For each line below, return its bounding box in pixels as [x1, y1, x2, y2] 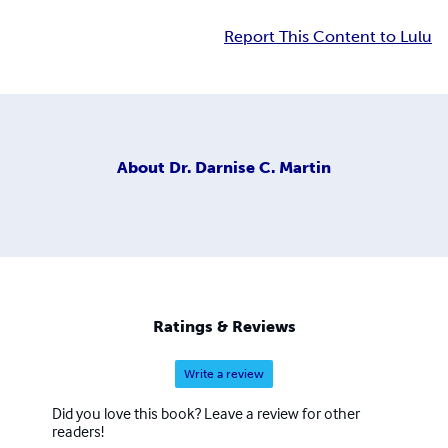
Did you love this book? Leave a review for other [52, 403, 360, 424]
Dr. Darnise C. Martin [169, 157, 331, 177]
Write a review [184, 367, 264, 382]
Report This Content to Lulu [224, 27, 432, 47]
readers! [52, 421, 104, 442]
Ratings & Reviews [152, 317, 296, 337]
